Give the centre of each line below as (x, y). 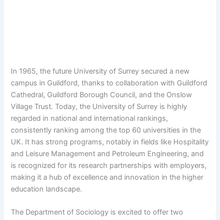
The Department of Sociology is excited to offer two (97, 212)
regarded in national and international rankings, (90, 118)
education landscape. (47, 189)
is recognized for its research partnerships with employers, (109, 165)
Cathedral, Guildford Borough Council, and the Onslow (102, 95)
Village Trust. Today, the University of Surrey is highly (99, 106)
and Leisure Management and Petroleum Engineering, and (108, 153)
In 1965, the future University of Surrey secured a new (100, 71)
